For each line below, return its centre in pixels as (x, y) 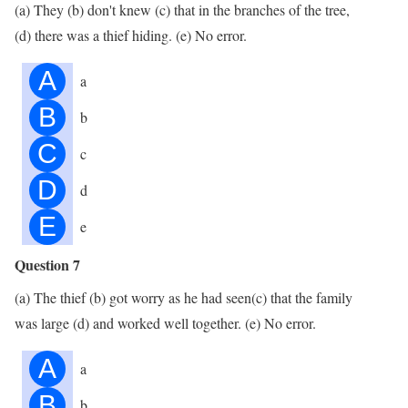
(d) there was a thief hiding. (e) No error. (131, 35)
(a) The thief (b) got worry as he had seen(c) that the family (184, 297)
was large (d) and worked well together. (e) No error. (165, 322)
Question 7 (47, 264)
